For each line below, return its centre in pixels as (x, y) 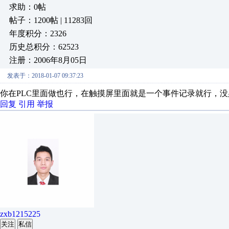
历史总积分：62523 (44, 47)
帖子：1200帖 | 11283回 (51, 20)
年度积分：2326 (38, 33)
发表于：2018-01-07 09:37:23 (45, 76)
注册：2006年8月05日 (48, 60)
